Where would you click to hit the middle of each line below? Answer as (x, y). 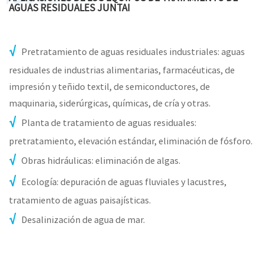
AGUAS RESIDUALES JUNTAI (70, 8)
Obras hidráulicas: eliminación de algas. (101, 160)
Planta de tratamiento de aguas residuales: (109, 122)
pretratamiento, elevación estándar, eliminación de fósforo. (131, 140)
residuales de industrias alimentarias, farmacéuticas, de (122, 70)
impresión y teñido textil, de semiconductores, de (109, 86)
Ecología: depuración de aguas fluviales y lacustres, (124, 181)
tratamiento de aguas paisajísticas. (80, 200)
